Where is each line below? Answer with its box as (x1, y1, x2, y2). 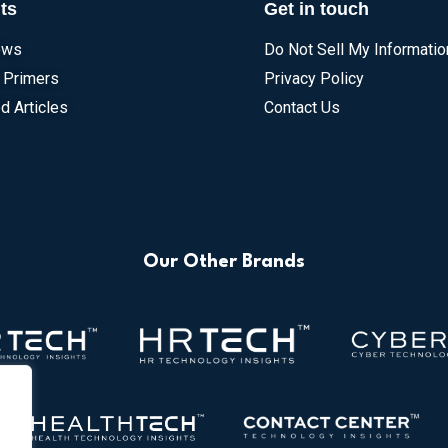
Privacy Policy (263, 68, 364, 88)
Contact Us (263, 97, 340, 117)
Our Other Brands (142, 252, 305, 271)
